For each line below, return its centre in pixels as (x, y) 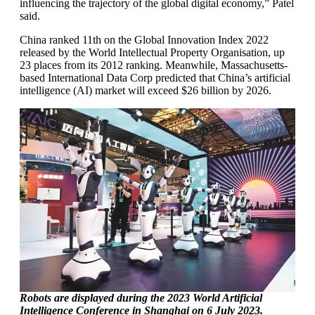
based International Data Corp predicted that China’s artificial (155, 78)
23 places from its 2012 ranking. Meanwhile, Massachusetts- (154, 65)
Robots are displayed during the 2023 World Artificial (141, 298)
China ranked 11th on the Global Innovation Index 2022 (144, 40)
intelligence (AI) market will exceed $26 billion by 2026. (147, 90)
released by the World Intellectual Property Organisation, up (152, 52)
